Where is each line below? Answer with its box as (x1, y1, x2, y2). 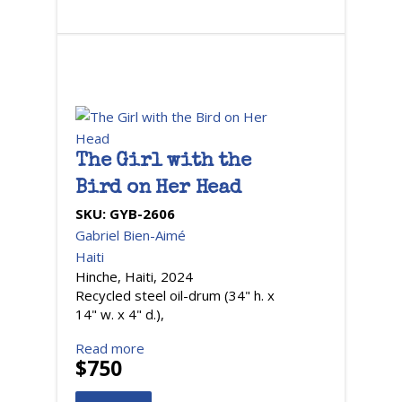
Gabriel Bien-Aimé (75, 226, 186, 244)
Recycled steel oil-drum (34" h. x (75, 286, 275, 304)
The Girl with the (75, 153, 251, 172)
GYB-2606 (109, 205, 175, 223)
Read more (75, 339, 144, 357)
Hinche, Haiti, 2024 (75, 267, 193, 285)
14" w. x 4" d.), (75, 305, 164, 323)
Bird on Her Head (75, 179, 241, 199)
